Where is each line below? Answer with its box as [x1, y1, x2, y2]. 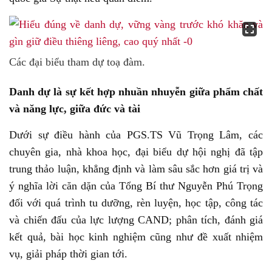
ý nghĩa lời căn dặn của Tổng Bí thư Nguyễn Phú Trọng [9, 180, 263, 192]
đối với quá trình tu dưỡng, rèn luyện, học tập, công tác [9, 197, 263, 209]
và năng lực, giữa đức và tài [9, 103, 140, 115]
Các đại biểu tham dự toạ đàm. [9, 56, 145, 68]
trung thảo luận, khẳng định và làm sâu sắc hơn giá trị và [9, 163, 263, 175]
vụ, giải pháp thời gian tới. [9, 248, 127, 260]
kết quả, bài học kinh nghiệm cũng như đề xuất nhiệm [9, 231, 263, 243]
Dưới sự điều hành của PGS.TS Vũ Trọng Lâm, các [9, 129, 263, 141]
